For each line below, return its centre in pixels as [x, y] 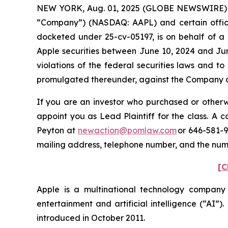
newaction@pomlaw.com [127, 130]
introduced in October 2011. [92, 218]
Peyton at [57, 130]
